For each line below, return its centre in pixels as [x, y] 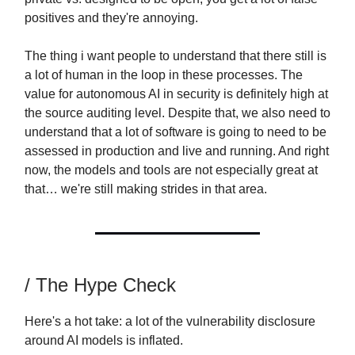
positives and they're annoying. [111, 18]
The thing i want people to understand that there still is [176, 56]
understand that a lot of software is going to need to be [176, 132]
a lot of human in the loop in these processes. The [164, 75]
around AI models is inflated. [104, 341]
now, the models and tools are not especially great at [171, 170]
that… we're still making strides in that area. [146, 189]
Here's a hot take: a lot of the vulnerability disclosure [170, 322]
